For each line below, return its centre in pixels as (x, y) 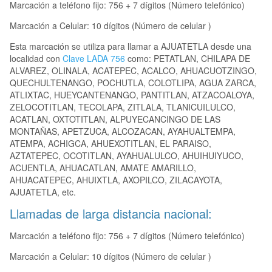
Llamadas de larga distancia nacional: (111, 214)
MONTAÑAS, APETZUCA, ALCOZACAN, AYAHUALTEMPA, (123, 131)
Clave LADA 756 (94, 59)
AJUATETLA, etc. (43, 192)
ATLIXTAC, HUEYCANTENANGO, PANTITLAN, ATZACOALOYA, (132, 95)
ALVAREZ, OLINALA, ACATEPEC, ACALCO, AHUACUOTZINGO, (133, 71)
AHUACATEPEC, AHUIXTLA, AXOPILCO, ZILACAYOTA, (116, 180)
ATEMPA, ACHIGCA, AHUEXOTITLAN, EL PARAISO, (110, 144)
